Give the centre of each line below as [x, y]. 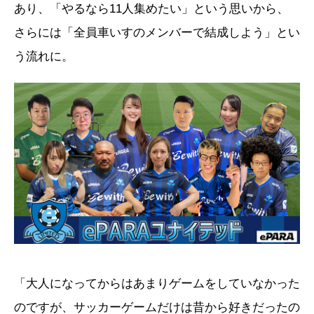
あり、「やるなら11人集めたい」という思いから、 [151, 9]
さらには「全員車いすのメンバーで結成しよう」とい [157, 33]
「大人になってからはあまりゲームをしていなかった [157, 283]
